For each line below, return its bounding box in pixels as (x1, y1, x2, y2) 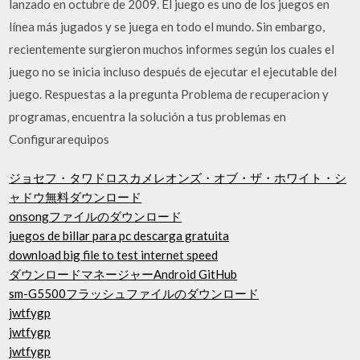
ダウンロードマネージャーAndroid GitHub (9, 267, 238, 281)
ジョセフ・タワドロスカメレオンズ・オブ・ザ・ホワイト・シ (9, 170, 347, 185)
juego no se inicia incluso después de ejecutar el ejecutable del (9, 63, 337, 79)
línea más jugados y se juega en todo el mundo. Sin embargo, (9, 18, 325, 34)
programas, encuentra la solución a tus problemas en (9, 108, 287, 124)
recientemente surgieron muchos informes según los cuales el (9, 41, 335, 56)
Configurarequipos (9, 131, 110, 146)
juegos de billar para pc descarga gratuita (9, 228, 230, 243)
